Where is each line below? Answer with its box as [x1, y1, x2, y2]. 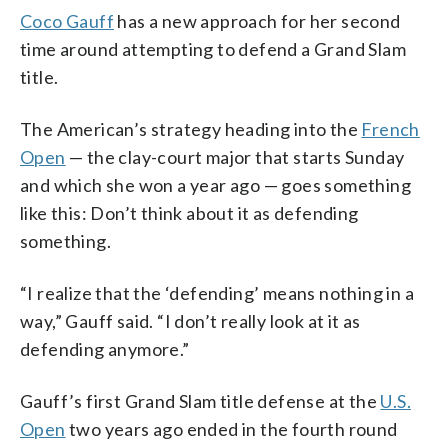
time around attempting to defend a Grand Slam [20, 37, 406, 60]
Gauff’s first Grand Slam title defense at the [20, 389, 381, 412]
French [361, 117, 420, 140]
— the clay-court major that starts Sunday [65, 145, 405, 168]
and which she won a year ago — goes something [20, 173, 411, 196]
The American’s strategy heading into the [20, 117, 362, 140]
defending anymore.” [20, 337, 190, 360]
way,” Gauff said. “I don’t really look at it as [20, 309, 361, 332]
